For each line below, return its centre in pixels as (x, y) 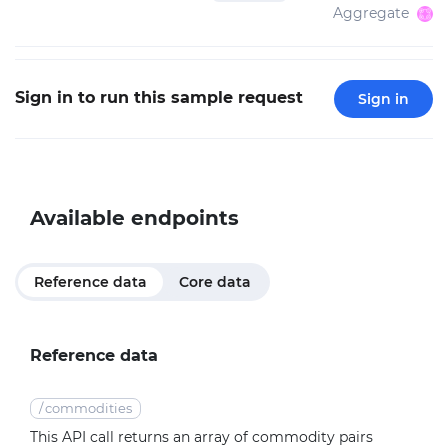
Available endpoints (134, 218)
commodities (88, 409)
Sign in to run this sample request (159, 98)
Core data (215, 282)
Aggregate (371, 13)
